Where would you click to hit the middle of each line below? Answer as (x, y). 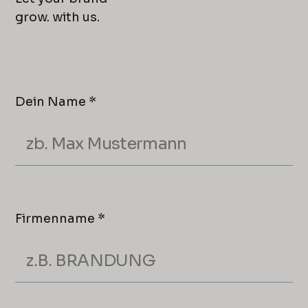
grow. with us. (58, 17)
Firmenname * (60, 218)
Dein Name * (56, 101)
